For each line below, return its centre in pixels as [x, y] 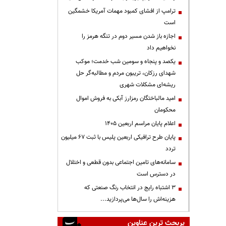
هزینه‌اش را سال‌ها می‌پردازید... [138, 199]
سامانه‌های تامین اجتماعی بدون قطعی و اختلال [121, 162]
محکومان [165, 110]
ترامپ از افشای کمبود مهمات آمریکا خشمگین [122, 11]
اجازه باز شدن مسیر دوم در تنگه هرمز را [129, 36]
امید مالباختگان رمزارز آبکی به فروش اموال [126, 98]
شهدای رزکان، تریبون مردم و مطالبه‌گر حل [126, 73]
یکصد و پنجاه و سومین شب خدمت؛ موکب [126, 62]
